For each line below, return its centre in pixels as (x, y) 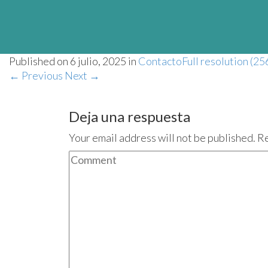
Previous (41, 75)
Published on (39, 61)
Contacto (160, 61)
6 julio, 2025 (98, 61)
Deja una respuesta (130, 116)
